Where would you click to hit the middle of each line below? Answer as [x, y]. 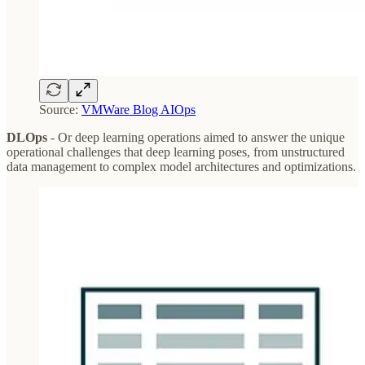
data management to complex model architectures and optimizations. [181, 167]
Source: [60, 110]
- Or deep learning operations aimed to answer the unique [196, 138]
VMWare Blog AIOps [139, 110]
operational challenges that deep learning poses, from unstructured [176, 152]
